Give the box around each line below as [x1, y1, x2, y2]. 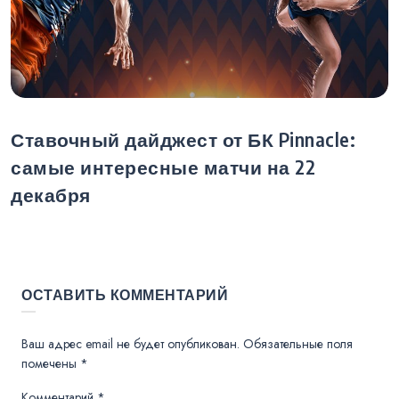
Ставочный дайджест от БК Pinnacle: [11, 128, 355, 152]
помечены [21, 354, 80, 373]
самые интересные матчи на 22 [11, 156, 315, 180]
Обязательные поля [243, 335, 353, 354]
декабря [11, 183, 91, 208]
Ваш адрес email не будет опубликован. [21, 335, 240, 354]
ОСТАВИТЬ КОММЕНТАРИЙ [21, 286, 228, 305]
